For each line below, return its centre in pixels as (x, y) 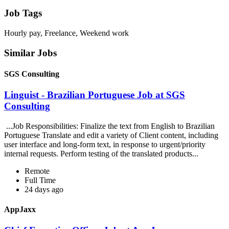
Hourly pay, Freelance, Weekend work (66, 33)
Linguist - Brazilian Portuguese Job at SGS (95, 95)
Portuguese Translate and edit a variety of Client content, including (111, 135)
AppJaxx (20, 210)
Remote (37, 171)
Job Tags (23, 13)
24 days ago (44, 189)
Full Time (40, 180)
